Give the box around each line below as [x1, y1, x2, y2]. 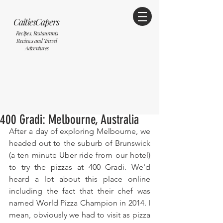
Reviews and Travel [16, 37, 57, 44]
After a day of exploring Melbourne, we [9, 126, 150, 136]
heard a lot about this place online [9, 174, 150, 184]
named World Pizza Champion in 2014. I [9, 198, 150, 208]
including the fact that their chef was [9, 186, 150, 196]
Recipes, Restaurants [15, 29, 58, 37]
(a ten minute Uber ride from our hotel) [9, 150, 150, 160]
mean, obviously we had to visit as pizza [9, 210, 150, 220]
